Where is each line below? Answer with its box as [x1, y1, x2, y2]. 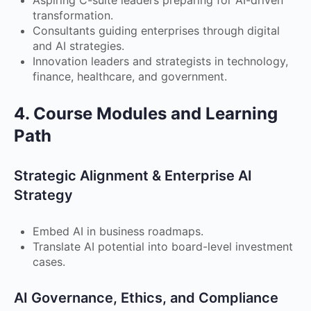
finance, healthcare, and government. [33, 69, 227, 83]
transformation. [33, 8, 113, 22]
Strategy [14, 186, 73, 203]
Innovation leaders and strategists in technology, [33, 53, 288, 68]
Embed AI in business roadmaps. [33, 224, 203, 238]
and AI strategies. [33, 38, 124, 53]
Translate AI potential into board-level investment [33, 239, 293, 253]
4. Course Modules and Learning [14, 103, 278, 124]
